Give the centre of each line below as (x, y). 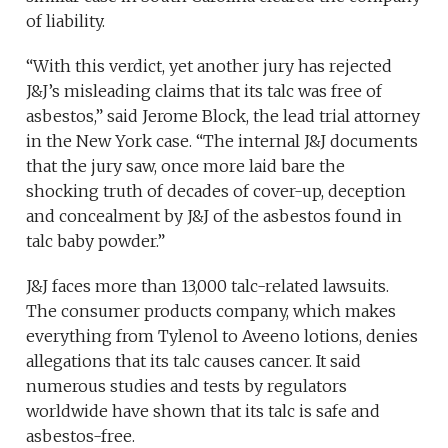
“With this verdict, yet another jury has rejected (209, 66)
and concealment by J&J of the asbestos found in (214, 216)
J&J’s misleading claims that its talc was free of (204, 91)
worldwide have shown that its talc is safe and (203, 411)
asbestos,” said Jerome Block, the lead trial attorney (223, 116)
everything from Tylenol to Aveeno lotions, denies (222, 336)
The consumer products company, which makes (211, 311)
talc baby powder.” (96, 241)
